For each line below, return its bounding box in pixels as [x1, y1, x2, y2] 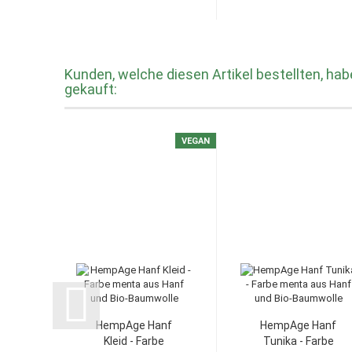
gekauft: [64, 80, 118, 97]
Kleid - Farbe [104, 334, 165, 347]
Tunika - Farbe [262, 334, 334, 347]
